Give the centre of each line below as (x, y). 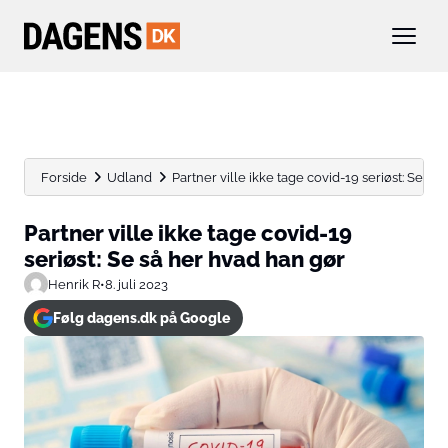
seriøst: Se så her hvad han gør (184, 259)
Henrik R (74, 284)
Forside (64, 177)
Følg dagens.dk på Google (141, 318)
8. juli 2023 (136, 284)
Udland (129, 177)
